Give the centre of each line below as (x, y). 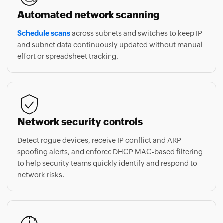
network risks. (41, 154)
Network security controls (80, 101)
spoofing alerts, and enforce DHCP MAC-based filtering (110, 131)
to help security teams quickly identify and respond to (107, 142)
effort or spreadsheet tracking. (68, 35)
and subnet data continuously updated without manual (110, 24)
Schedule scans (44, 12)
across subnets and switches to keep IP (136, 12)
